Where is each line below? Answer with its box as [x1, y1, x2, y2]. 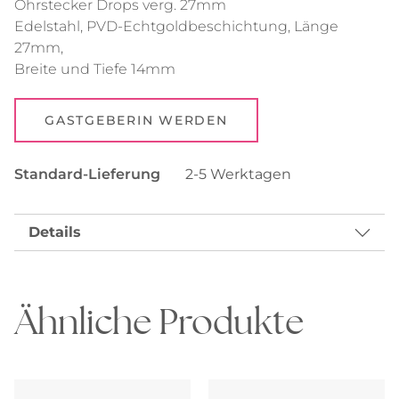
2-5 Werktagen [182, 166, 291, 183]
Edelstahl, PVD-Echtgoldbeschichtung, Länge [14, 18, 338, 35]
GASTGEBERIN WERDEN [45, 112, 228, 128]
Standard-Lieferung [14, 166, 160, 183]
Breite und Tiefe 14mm [14, 61, 175, 77]
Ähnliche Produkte [14, 297, 304, 343]
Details [28, 224, 81, 240]
